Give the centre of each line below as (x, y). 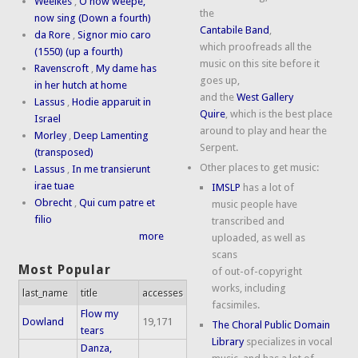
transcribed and (249, 221)
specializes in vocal (288, 342)
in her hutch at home (81, 85)
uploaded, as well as (259, 238)
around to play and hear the (264, 131)
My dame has (127, 68)
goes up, (220, 81)
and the (219, 97)
